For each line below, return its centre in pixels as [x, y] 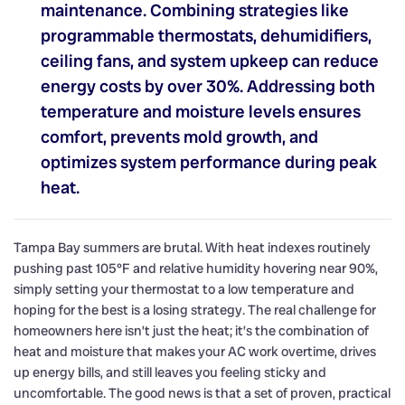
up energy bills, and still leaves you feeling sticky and [170, 372]
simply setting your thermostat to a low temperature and [184, 289]
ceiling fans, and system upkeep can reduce [210, 61]
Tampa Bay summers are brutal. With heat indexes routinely [192, 247]
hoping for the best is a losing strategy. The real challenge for [195, 310]
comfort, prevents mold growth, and [179, 137]
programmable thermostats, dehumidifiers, [206, 35]
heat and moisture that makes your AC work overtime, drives [195, 351]
